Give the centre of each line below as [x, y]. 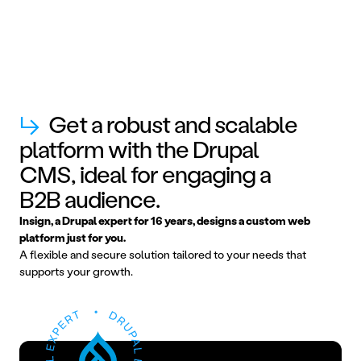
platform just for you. [73, 237]
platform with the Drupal [139, 149]
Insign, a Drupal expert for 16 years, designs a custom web [165, 220]
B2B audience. [89, 199]
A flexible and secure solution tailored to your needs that [163, 254]
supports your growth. [76, 271]
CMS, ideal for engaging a [145, 174]
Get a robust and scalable [173, 124]
